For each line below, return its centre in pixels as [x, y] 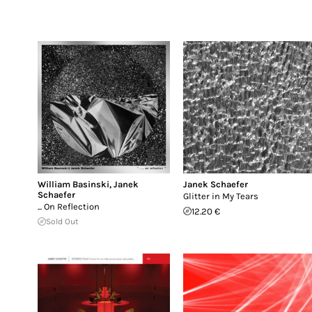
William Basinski [73, 184]
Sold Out [62, 221]
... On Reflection [69, 206]
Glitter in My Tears [221, 196]
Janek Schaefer [216, 184]
